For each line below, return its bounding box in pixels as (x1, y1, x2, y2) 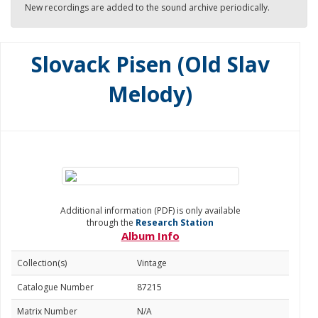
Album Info (121, 229, 180, 243)
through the (87, 216, 136, 229)
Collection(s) (17, 257, 67, 269)
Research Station (136, 216, 214, 229)
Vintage (137, 257, 167, 269)
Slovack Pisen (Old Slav (31, 50, 270, 79)
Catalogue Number (17, 281, 94, 293)
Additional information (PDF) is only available (60, 204, 241, 216)
